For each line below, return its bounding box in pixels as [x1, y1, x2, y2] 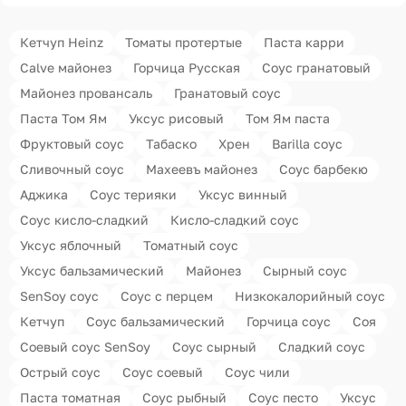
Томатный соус [143, 237, 238, 253]
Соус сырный [172, 339, 256, 354]
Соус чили [225, 364, 290, 380]
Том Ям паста [246, 111, 330, 126]
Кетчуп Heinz [20, 34, 103, 50]
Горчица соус [246, 314, 331, 329]
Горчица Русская [133, 60, 240, 75]
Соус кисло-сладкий [20, 212, 149, 227]
